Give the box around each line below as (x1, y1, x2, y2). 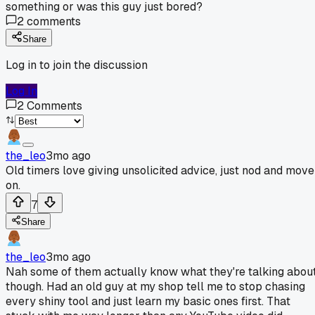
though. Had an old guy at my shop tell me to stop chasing (6, 278, 305, 294)
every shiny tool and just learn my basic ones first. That (6, 293, 290, 309)
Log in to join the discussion (6, 57, 148, 72)
